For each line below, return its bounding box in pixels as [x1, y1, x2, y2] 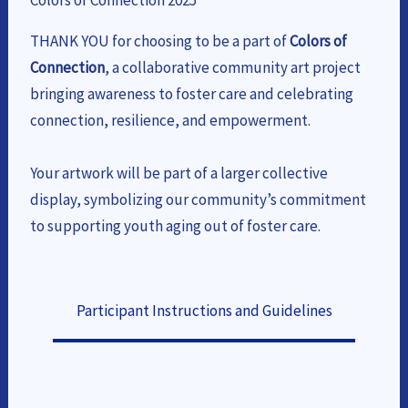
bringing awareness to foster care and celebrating [30, 84, 354, 104]
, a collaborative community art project [105, 57, 362, 77]
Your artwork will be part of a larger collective [30, 163, 329, 183]
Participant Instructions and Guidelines [76, 301, 332, 321]
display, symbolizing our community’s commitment [30, 189, 367, 209]
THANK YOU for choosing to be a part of [30, 31, 291, 51]
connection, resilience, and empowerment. [30, 110, 311, 130]
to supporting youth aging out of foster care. [30, 216, 321, 236]
